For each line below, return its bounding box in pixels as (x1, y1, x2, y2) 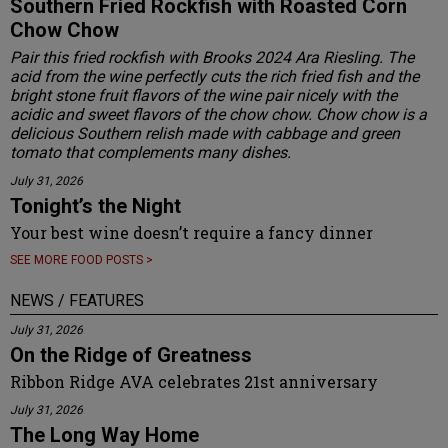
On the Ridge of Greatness (10, 342, 252, 367)
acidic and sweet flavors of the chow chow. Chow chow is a (10, 104, 427, 124)
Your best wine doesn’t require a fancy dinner (10, 221, 373, 243)
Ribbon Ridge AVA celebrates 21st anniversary (10, 370, 378, 392)
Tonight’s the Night (10, 193, 181, 218)
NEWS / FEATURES (10, 290, 144, 310)
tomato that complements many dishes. (10, 142, 291, 162)
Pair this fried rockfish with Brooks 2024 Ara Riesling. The (10, 47, 414, 67)
